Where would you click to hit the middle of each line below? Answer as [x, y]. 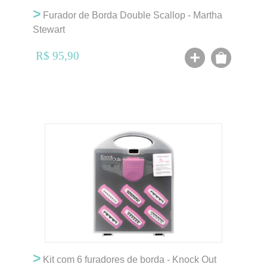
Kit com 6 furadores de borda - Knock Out [128, 260]
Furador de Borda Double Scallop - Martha [131, 15]
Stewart [49, 30]
